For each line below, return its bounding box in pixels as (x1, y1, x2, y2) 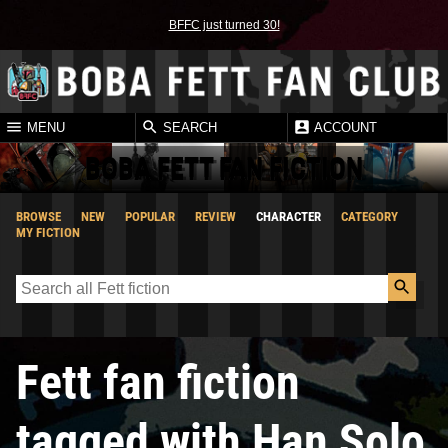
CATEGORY (341, 208, 398, 224)
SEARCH (159, 120, 217, 136)
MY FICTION (16, 224, 80, 240)
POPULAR (125, 208, 175, 224)
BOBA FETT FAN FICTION (85, 150, 363, 184)
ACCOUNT (311, 120, 377, 136)
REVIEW (195, 208, 236, 224)
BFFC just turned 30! (168, 18, 280, 32)
